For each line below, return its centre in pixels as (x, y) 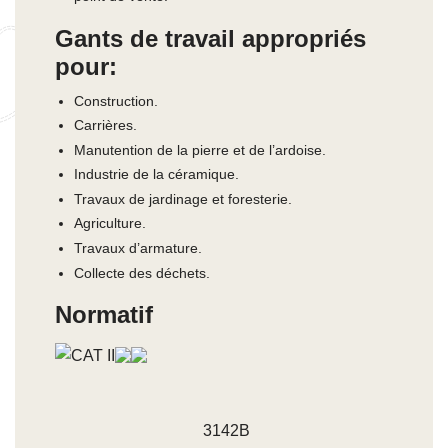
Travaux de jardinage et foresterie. (182, 198)
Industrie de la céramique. (156, 174)
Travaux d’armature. (137, 248)
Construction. (115, 100)
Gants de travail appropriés (210, 38)
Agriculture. (109, 223)
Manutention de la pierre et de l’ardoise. (199, 149)
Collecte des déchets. (141, 272)
